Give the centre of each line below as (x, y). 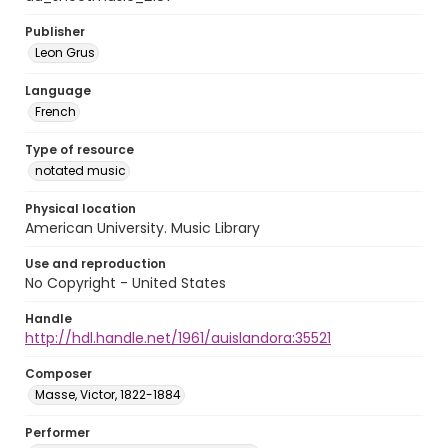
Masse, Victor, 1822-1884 (108, 394)
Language (58, 90)
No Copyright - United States (125, 283)
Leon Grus (65, 52)
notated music (80, 170)
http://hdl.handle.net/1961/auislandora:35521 (178, 338)
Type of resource (79, 149)
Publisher (55, 31)
